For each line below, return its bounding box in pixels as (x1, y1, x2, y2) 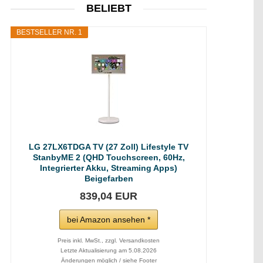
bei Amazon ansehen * (67, 215, 150, 224)
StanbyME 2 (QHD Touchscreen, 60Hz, (32, 153, 185, 162)
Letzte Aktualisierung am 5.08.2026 (60, 247, 157, 254)
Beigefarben (84, 174, 133, 183)
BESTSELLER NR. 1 (16, 28, 82, 36)
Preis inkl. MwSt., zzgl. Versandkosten (58, 237, 160, 244)
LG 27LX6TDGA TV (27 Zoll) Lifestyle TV (29, 142, 188, 151)
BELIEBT (86, 2, 131, 14)
